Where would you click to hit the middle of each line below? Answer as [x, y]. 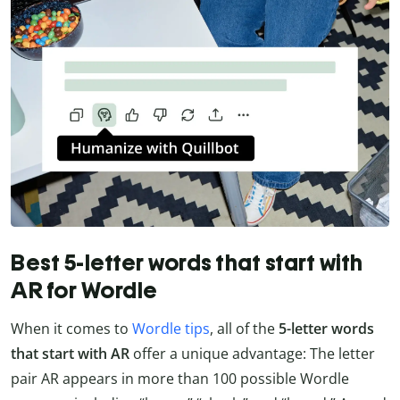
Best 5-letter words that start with [187, 263]
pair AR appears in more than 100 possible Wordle [180, 379]
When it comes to [71, 329]
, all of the [244, 329]
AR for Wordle [84, 291]
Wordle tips [171, 329]
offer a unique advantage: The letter [252, 354]
